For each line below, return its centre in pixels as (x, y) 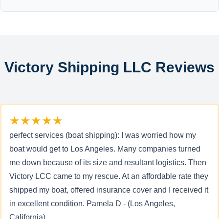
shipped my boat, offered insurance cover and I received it (109, 190)
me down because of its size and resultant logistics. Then (108, 163)
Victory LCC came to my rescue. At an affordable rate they (109, 176)
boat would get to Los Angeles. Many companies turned (105, 149)
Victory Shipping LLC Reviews (109, 67)
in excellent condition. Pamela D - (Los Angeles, (92, 204)
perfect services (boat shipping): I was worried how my (103, 135)
